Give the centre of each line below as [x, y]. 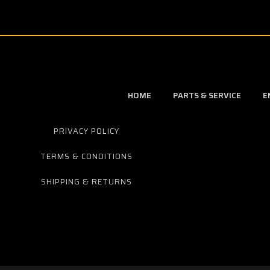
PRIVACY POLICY [86, 131]
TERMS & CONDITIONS [86, 156]
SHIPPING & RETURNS [86, 182]
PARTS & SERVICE [207, 96]
